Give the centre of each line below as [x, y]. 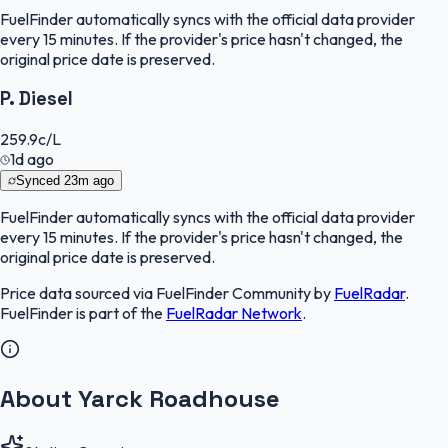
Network [270, 313]
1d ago [32, 159]
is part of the [119, 313]
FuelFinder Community [233, 293]
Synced [40, 180]
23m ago [89, 180]
